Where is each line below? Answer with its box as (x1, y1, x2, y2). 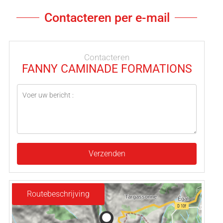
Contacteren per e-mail (44, 10, 170, 25)
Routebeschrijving (27, 189, 90, 199)
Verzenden (88, 148, 125, 158)
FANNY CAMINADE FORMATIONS (21, 62, 192, 75)
